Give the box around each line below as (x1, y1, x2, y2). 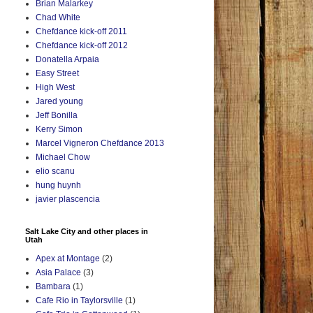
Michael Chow (36, 152, 90, 163)
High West (36, 82, 75, 93)
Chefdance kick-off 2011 (36, 27, 127, 37)
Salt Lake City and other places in (25, 227, 148, 236)
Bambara (36, 282, 71, 292)
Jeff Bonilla (36, 110, 78, 121)
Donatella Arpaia (36, 54, 99, 65)
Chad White (36, 13, 80, 23)
